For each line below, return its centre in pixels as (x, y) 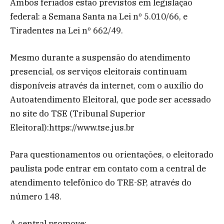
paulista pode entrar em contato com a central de (108, 169)
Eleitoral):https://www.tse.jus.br (72, 128)
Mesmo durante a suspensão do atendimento (100, 58)
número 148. (36, 197)
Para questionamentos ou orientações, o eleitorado (112, 155)
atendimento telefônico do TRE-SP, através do (101, 183)
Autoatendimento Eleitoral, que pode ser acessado (110, 100)
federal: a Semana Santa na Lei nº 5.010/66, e (99, 16)
